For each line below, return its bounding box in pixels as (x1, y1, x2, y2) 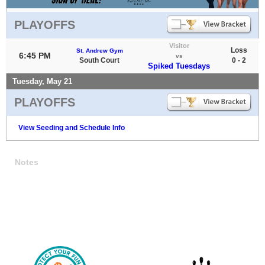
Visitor (169, 41, 189, 49)
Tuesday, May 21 (12, 76, 72, 86)
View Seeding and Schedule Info (18, 123, 125, 132)
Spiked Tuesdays (148, 61, 210, 70)
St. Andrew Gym (76, 47, 123, 54)
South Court (79, 56, 119, 64)
